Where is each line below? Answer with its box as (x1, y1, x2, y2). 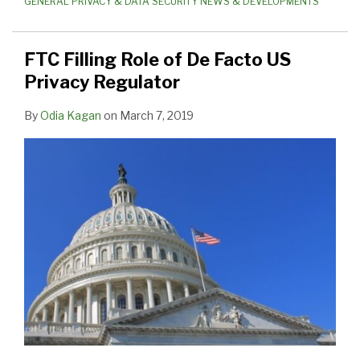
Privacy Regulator (24, 72, 180, 93)
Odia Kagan (40, 108, 101, 123)
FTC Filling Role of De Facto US (24, 49, 291, 71)
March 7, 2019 (120, 108, 194, 123)
